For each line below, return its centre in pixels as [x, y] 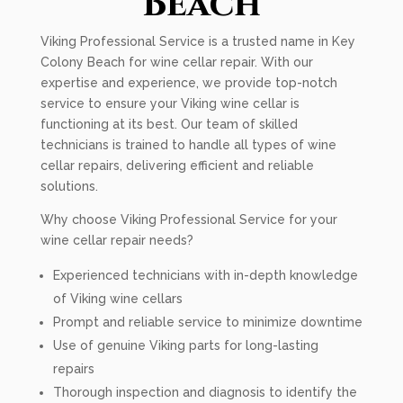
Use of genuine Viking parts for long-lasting [185, 345]
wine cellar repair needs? [116, 240]
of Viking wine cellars [117, 299]
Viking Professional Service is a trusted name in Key [197, 41]
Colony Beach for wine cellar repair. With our [176, 62]
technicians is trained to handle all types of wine [188, 145]
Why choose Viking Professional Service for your [188, 219]
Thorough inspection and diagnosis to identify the [205, 392]
